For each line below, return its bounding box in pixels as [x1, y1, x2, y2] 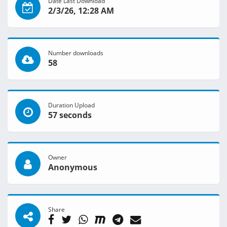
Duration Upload [48, 101, 95, 109]
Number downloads [48, 49, 103, 57]
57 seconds [48, 109, 92, 121]
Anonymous [48, 162, 97, 173]
